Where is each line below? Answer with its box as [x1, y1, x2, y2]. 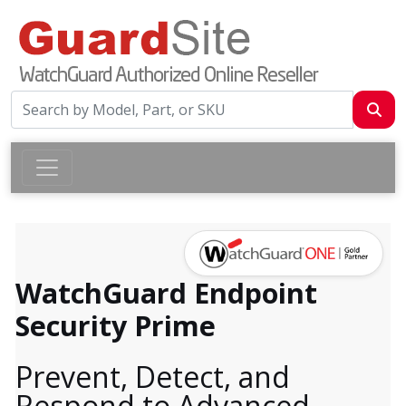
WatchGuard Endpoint [15, 275, 317, 312]
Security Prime [15, 307, 216, 344]
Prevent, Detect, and [15, 357, 290, 396]
